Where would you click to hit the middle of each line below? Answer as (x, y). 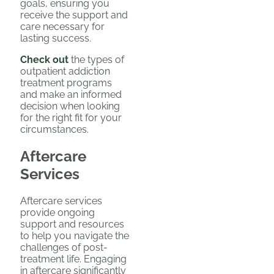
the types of (96, 60)
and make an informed (71, 95)
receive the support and (74, 15)
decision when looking (70, 106)
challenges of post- (64, 247)
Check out (44, 60)
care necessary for (62, 27)
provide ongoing (57, 212)
